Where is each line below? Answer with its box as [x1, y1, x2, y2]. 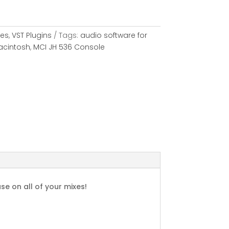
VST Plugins [11, 30, 52, 40]
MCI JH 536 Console [33, 41, 105, 52]
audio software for [80, 30, 147, 40]
